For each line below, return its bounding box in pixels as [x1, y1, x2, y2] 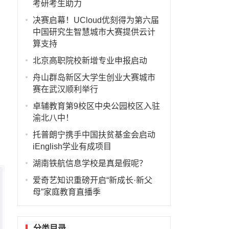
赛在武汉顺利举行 [32, 85, 98, 94]
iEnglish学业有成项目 [32, 142, 111, 151]
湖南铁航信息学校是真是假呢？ [32, 159, 147, 168]
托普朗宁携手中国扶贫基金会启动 [32, 130, 155, 139]
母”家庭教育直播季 [32, 188, 101, 196]
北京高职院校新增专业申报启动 [32, 56, 147, 65]
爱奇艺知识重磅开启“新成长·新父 [32, 176, 152, 185]
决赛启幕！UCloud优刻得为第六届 [32, 16, 159, 25]
